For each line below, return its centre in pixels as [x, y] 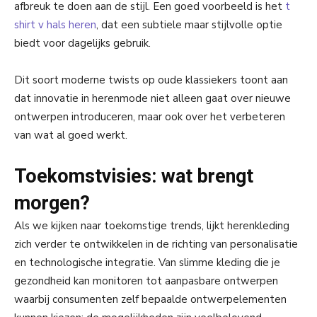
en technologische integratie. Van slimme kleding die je [147, 263]
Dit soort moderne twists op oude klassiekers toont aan [151, 80]
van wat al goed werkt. [71, 136]
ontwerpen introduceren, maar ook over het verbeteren [150, 117]
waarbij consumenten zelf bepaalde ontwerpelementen [150, 300]
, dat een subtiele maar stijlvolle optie [189, 25]
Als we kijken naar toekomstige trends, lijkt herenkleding [152, 226]
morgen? [52, 203]
